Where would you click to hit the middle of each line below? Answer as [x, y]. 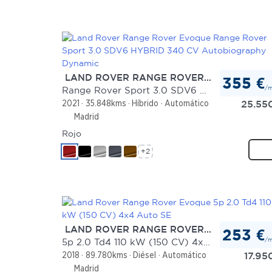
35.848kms [106, 104]
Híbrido [145, 104]
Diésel [145, 255]
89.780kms [106, 255]
